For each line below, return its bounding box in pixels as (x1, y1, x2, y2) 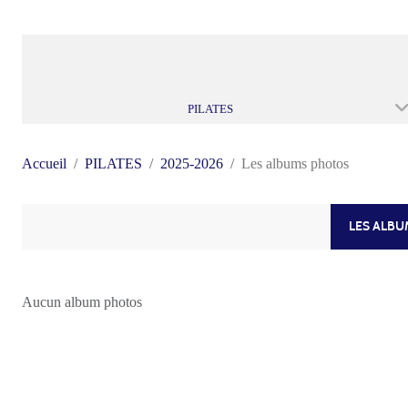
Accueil (22, 155, 66, 171)
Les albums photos (241, 155, 349, 171)
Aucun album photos (22, 293, 142, 310)
